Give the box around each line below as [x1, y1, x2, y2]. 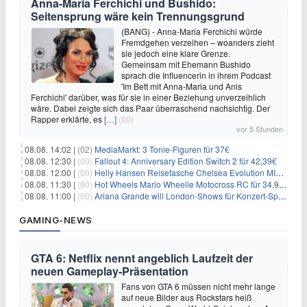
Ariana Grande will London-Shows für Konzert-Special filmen [95, 190, 278, 201]
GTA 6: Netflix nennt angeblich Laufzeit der [31, 250, 253, 266]
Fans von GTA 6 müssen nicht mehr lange [121, 280, 275, 292]
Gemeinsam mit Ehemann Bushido [121, 58, 251, 70]
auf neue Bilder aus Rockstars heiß [121, 291, 251, 303]
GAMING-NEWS [19, 214, 93, 225]
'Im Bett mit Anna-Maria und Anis [121, 80, 242, 92]
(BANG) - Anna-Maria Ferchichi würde [121, 25, 262, 37]
